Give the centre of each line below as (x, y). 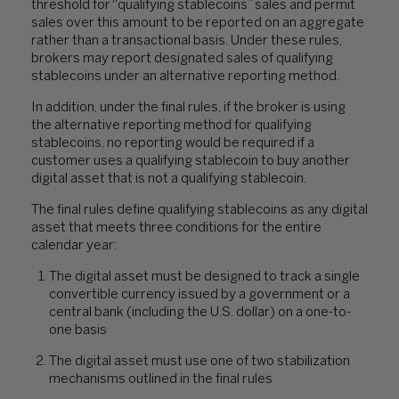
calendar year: (74, 246)
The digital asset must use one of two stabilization (199, 362)
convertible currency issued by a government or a (199, 295)
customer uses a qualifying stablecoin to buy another (191, 161)
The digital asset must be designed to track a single (204, 277)
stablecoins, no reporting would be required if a (173, 143)
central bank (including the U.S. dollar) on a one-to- (200, 313)
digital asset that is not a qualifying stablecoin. (170, 179)
